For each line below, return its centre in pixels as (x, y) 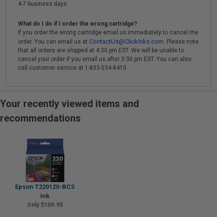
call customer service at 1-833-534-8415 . (74, 68)
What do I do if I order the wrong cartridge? (77, 24)
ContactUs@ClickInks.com (126, 41)
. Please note (181, 42)
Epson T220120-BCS (45, 187)
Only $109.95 (45, 205)
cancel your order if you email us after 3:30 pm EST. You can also (105, 59)
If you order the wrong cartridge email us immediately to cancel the (108, 32)
